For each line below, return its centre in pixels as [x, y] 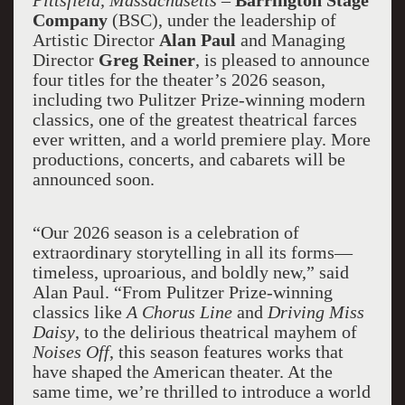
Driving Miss [316, 312]
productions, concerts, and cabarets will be [188, 159]
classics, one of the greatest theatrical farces [194, 119]
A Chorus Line [179, 312]
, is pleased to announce [282, 60]
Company [70, 20]
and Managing [290, 40]
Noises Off [71, 352]
